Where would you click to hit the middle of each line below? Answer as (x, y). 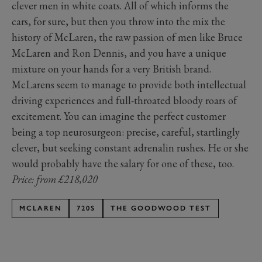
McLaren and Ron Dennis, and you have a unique (119, 53)
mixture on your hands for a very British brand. (111, 69)
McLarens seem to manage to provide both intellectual (129, 85)
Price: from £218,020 (56, 180)
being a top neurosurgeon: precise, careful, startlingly (126, 132)
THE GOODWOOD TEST (161, 208)
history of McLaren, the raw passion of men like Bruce (127, 37)
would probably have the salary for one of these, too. (123, 164)
